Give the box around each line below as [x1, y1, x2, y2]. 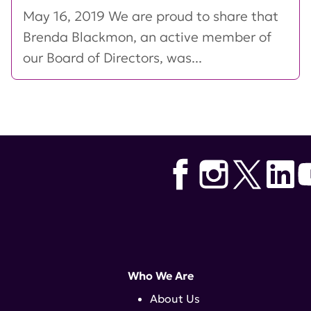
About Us [150, 292, 200, 305]
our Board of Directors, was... [23, 49, 202, 67]
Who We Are [128, 269, 194, 283]
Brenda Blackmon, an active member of [23, 28, 271, 46]
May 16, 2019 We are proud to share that [23, 8, 278, 25]
